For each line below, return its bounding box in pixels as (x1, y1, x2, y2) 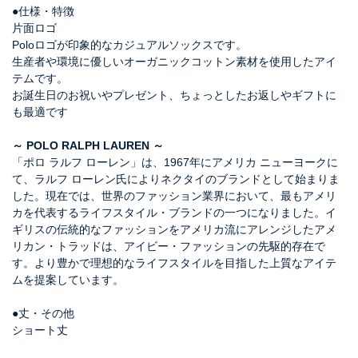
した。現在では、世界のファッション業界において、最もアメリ (12, 189, 336, 202)
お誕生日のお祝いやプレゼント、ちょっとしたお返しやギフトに (12, 88, 336, 101)
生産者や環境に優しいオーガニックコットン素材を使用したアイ (12, 54, 336, 68)
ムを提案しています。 (12, 272, 124, 286)
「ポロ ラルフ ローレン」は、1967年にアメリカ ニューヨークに (12, 155, 338, 169)
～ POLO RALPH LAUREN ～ (12, 138, 164, 152)
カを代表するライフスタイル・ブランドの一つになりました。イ (12, 205, 336, 219)
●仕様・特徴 (12, 4, 74, 18)
